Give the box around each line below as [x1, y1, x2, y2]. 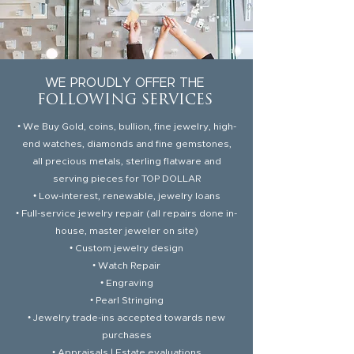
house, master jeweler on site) [55, 226, 198, 235]
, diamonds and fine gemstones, [81, 139, 232, 149]
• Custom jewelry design [70, 243, 183, 253]
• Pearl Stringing [89, 296, 164, 305]
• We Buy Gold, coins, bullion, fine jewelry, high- [17, 122, 236, 131]
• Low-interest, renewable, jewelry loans [32, 191, 220, 201]
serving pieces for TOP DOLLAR [52, 174, 201, 183]
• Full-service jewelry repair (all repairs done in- [16, 209, 237, 218]
